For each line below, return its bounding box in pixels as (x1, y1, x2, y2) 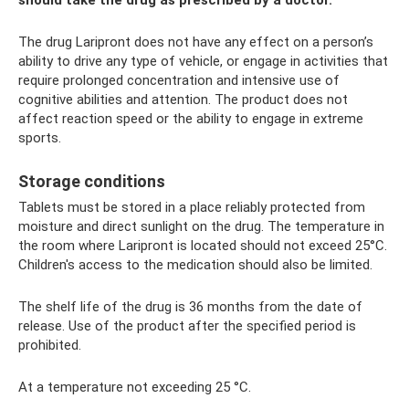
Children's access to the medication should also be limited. (18, 257, 372, 274)
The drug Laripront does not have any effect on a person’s (18, 34, 373, 51)
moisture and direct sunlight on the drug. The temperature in (18, 218, 384, 236)
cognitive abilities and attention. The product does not (18, 91, 348, 109)
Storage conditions (18, 172, 165, 192)
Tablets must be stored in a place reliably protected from (18, 199, 365, 216)
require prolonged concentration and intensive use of (18, 72, 340, 89)
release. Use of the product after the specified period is (18, 318, 356, 335)
